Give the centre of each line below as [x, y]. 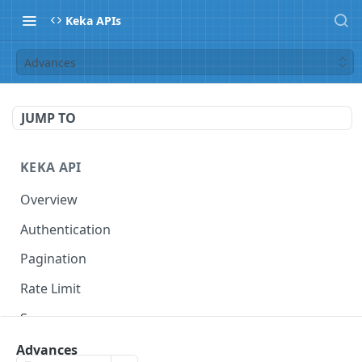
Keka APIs [93, 20]
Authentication [65, 229]
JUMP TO [48, 118]
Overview [49, 199]
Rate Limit [51, 289]
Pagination [53, 259]
